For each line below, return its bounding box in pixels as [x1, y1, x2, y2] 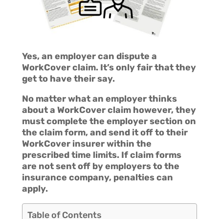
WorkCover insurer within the [22, 138, 152, 149]
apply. [22, 183, 48, 194]
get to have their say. [22, 73, 115, 84]
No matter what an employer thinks [22, 93, 177, 104]
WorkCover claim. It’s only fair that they [22, 62, 196, 73]
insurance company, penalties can [22, 172, 173, 183]
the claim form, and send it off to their [22, 127, 188, 138]
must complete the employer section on [22, 115, 196, 127]
